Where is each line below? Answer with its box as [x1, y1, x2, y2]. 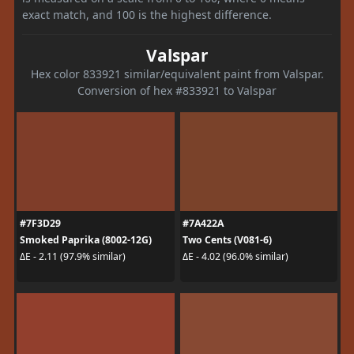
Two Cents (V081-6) [183, 232, 272, 247]
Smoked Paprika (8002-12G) [19, 232, 152, 247]
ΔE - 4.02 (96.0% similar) [183, 250, 288, 263]
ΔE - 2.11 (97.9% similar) [19, 250, 126, 263]
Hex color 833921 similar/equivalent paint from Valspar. [30, 66, 324, 81]
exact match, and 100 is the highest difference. [22, 6, 272, 22]
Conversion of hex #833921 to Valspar [77, 82, 277, 98]
